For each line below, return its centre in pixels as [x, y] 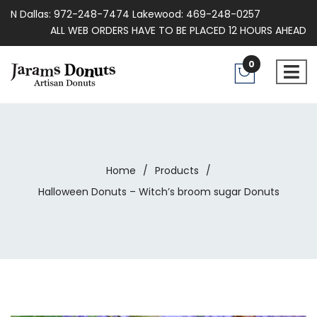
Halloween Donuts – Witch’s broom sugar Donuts [158, 192]
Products [177, 171]
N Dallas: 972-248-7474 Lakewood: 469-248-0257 [136, 14]
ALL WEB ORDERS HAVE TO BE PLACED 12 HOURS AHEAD [178, 30]
